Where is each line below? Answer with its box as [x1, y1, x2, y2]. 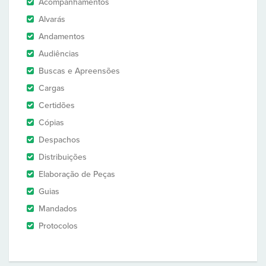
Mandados [39, 204, 77, 214]
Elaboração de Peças [39, 169, 115, 179]
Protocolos [39, 221, 78, 231]
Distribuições [39, 152, 87, 162]
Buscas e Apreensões [39, 66, 120, 76]
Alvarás [39, 14, 65, 24]
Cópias [39, 118, 64, 128]
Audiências [39, 49, 79, 59]
